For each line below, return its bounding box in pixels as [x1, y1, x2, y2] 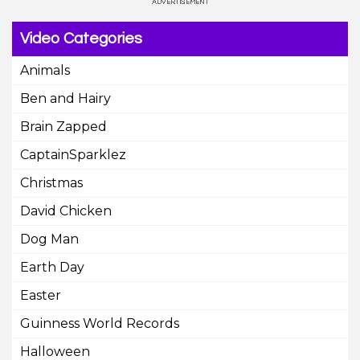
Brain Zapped [20, 119, 107, 134]
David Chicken [20, 203, 112, 219]
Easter [20, 288, 61, 303]
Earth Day [20, 260, 84, 275]
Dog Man [20, 231, 79, 247]
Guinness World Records [20, 316, 179, 331]
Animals [20, 63, 70, 78]
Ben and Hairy [20, 91, 111, 106]
